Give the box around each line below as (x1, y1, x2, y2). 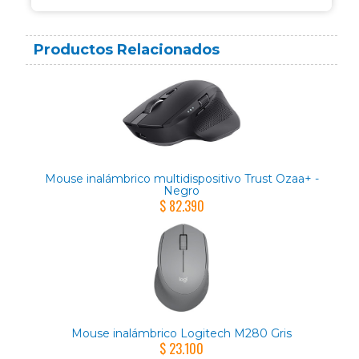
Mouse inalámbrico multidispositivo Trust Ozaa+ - (44, 171, 319, 186)
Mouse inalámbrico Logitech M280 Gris (71, 325, 292, 341)
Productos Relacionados (34, 41, 220, 59)
